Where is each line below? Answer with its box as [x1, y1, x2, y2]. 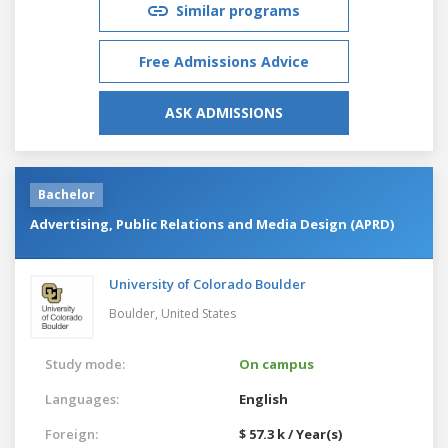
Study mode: [45, 354, 125, 373]
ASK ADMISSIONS [165, 102, 283, 122]
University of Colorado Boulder [109, 274, 306, 293]
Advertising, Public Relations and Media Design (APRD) [30, 214, 394, 233]
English [239, 389, 288, 408]
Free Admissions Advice [139, 51, 309, 71]
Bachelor [38, 185, 95, 203]
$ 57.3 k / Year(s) [239, 424, 342, 443]
